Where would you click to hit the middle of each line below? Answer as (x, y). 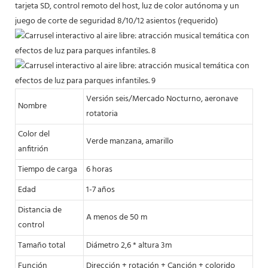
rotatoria (102, 114)
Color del (34, 134)
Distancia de (40, 210)
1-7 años (100, 190)
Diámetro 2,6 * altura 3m (129, 245)
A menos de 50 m (117, 217)
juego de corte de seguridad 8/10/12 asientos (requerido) (116, 21)
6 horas (99, 169)
